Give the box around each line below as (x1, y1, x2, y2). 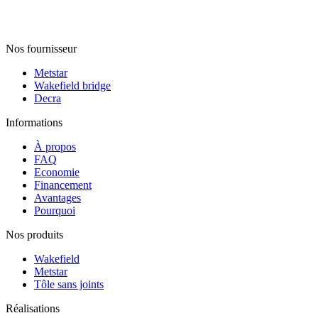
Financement (34, 178, 92, 191)
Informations (6, 116, 62, 128)
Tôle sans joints (34, 278, 104, 290)
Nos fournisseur (6, 42, 77, 55)
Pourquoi (34, 204, 75, 216)
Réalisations (6, 302, 60, 314)
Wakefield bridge (34, 79, 111, 92)
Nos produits (6, 228, 63, 241)
